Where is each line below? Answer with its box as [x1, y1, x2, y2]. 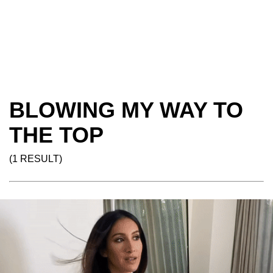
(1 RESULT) [9, 154, 62, 164]
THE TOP [9, 122, 104, 147]
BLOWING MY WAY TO [9, 97, 243, 122]
